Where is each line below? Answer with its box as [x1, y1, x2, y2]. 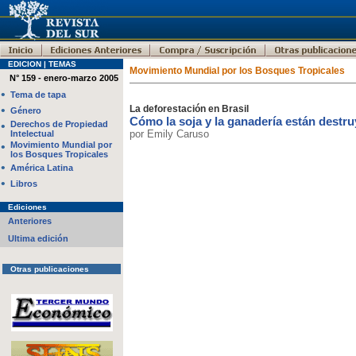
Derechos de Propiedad [10, 119, 108, 129]
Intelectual [10, 129, 54, 138]
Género [10, 106, 41, 115]
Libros [10, 179, 37, 188]
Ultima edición [8, 234, 68, 243]
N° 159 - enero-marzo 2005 [10, 73, 118, 83]
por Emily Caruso [130, 128, 209, 140]
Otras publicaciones [3, 265, 89, 273]
